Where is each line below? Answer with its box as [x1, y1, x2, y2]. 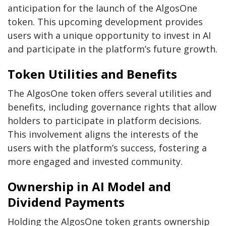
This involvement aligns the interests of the [8, 128, 198, 141]
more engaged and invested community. [8, 155, 183, 168]
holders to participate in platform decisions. [8, 115, 201, 127]
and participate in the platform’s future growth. [8, 43, 217, 55]
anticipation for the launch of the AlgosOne [8, 2, 197, 15]
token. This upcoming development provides [8, 16, 203, 28]
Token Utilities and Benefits [8, 66, 177, 83]
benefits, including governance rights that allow [8, 101, 216, 114]
